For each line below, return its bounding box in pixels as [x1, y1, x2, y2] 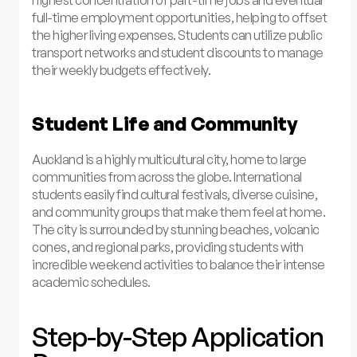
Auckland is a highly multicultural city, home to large [32, 151, 307, 167]
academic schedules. [32, 273, 151, 290]
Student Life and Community [32, 112, 298, 136]
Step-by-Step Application [32, 320, 324, 353]
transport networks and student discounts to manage [32, 45, 324, 61]
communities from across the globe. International [32, 168, 302, 185]
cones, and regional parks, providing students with [32, 238, 304, 255]
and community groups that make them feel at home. [32, 203, 326, 220]
